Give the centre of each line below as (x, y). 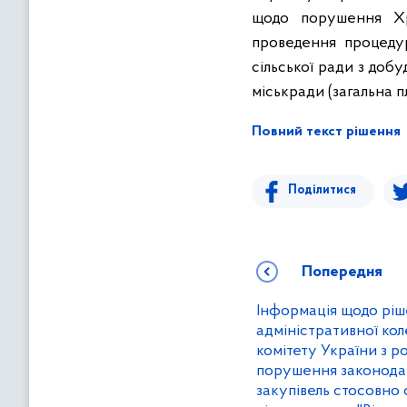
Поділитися (322, 190)
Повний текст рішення (326, 132)
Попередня (342, 272)
